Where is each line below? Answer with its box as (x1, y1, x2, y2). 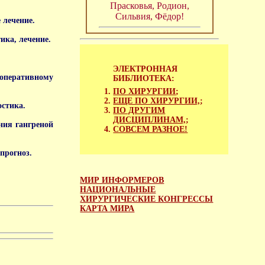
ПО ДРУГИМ (113, 105, 166, 115)
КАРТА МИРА (80, 203, 135, 213)
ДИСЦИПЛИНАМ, (113, 115, 186, 124)
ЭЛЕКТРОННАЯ (113, 64, 178, 74)
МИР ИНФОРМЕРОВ (80, 175, 164, 185)
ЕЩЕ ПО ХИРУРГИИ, (113, 96, 201, 105)
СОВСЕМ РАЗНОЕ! (113, 124, 188, 134)
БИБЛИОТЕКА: (113, 74, 175, 83)
